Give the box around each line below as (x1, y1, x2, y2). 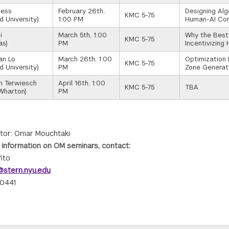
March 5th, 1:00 (58, 31, 107, 39)
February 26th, (58, 7, 105, 15)
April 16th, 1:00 (58, 79, 105, 87)
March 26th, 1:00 (58, 55, 112, 63)
